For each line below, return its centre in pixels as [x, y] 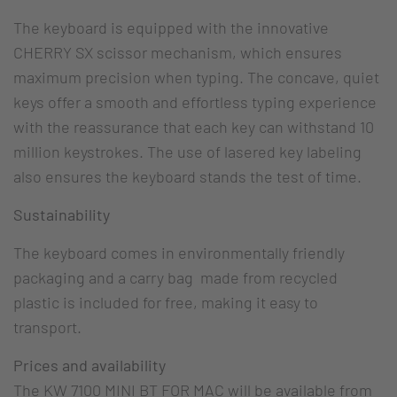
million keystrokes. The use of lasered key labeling [187, 152]
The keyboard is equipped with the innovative [171, 28]
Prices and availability [90, 366]
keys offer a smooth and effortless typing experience [195, 102]
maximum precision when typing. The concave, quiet [196, 78]
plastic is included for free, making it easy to [166, 303]
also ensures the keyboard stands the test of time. [189, 177]
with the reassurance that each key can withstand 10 [194, 127]
